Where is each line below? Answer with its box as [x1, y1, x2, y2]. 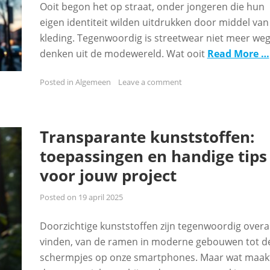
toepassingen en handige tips [39, 145, 267, 167]
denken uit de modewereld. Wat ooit [39, 47, 207, 60]
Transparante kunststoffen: [39, 126, 254, 148]
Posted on [39, 192, 78, 202]
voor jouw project [39, 165, 177, 186]
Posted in [39, 77, 75, 87]
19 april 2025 [78, 192, 123, 202]
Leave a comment [118, 77, 182, 87]
